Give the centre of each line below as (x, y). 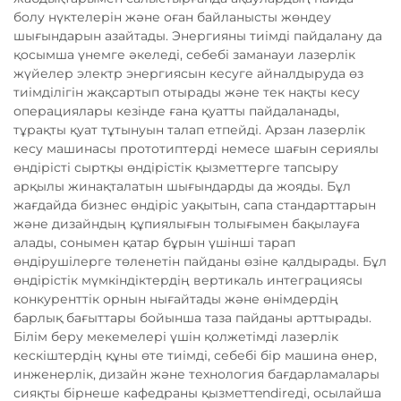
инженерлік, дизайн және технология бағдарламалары (196, 375)
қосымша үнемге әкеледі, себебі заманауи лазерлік (184, 55)
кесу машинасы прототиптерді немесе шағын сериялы (196, 149)
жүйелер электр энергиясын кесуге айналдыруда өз (188, 74)
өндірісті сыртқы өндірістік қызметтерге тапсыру (176, 168)
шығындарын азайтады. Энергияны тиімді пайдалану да (198, 36)
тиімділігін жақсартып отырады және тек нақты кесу (187, 93)
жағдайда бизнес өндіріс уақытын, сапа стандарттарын (195, 205)
